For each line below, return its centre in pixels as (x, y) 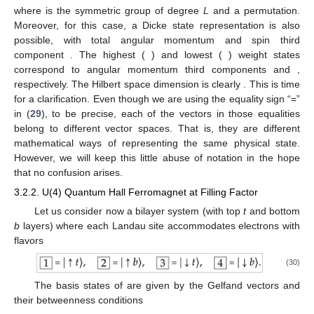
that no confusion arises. (68, 172)
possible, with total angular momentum (120, 40)
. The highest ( (108, 54)
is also (285, 25)
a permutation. (267, 10)
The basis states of (81, 285)
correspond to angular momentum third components (144, 69)
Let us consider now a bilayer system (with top (139, 211)
